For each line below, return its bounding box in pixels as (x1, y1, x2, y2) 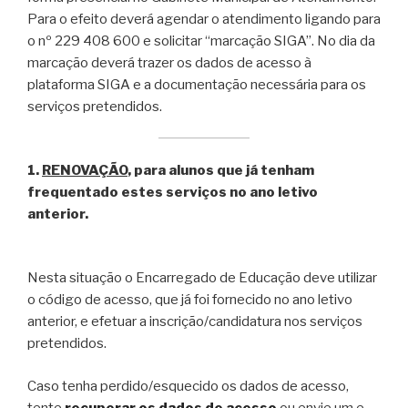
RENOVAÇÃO (42, 161, 127, 178)
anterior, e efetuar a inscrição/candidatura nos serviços (27, 313, 362, 331)
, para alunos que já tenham (127, 161, 314, 178)
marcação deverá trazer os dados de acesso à (27, 54, 311, 71)
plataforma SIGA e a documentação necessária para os (27, 76, 366, 93)
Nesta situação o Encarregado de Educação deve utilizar (27, 270, 377, 287)
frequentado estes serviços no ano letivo (27, 183, 318, 200)
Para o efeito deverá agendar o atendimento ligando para (27, 10, 381, 27)
